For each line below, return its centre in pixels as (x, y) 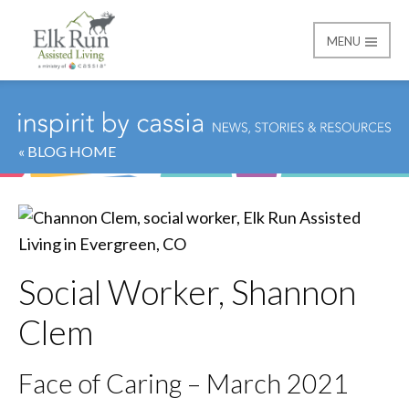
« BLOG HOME (67, 151)
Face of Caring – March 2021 (184, 383)
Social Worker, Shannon (187, 292)
